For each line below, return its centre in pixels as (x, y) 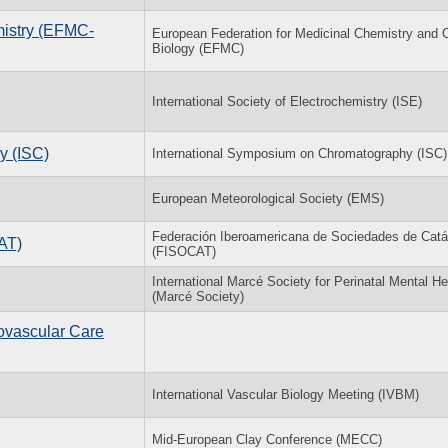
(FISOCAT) (184, 251)
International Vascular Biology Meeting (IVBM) (285, 394)
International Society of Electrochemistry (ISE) (287, 101)
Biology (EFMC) (198, 48)
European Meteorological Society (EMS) (268, 198)
